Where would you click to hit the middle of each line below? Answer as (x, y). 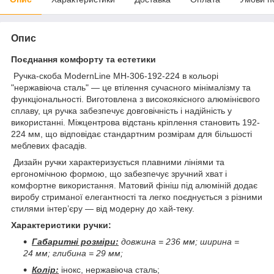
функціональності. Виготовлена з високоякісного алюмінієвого (135, 99)
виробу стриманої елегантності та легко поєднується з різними (137, 197)
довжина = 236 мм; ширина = (179, 242)
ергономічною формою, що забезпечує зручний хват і (119, 174)
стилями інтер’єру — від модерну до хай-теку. (103, 209)
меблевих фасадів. (49, 146)
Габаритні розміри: (75, 242)
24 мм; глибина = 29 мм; (73, 254)
